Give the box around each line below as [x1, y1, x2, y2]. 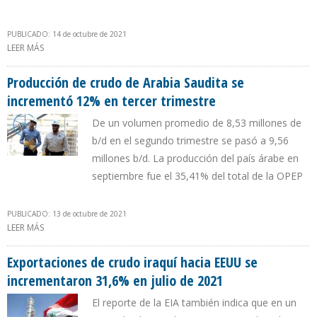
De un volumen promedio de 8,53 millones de [92, 116, 301, 130]
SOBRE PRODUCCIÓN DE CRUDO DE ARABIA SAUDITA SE [44, 221, 267, 234]
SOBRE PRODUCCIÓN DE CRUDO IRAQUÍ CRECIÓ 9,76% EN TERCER [44, 42, 307, 54]
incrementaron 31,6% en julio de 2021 [7, 271, 223, 291]
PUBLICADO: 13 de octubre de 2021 [7, 209, 127, 219]
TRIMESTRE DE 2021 [44, 57, 120, 69]
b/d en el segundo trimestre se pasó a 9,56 [92, 134, 289, 148]
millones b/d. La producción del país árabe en [92, 151, 299, 166]
